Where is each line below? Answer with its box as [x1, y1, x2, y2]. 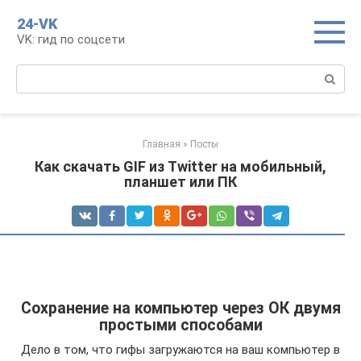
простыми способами [98, 316, 263, 335]
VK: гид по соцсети [17, 32, 125, 47]
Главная [143, 139, 180, 150]
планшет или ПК [124, 173, 237, 190]
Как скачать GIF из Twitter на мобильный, [35, 158, 326, 175]
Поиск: [16, 65, 54, 80]
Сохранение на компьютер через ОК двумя [20, 299, 341, 318]
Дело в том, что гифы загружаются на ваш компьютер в [21, 342, 340, 357]
